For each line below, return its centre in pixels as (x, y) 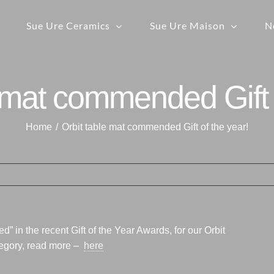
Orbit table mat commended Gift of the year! (155, 127)
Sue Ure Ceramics (68, 25)
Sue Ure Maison (187, 25)
